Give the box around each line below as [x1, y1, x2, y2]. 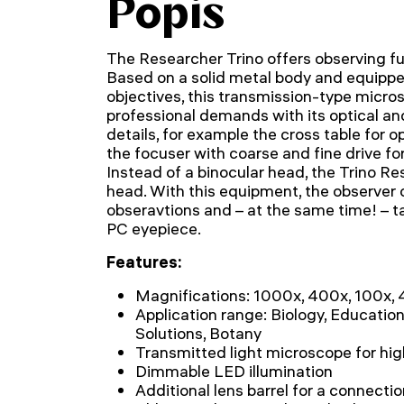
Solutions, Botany [135, 323, 262, 344]
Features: [106, 252, 182, 272]
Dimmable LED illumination [135, 361, 333, 381]
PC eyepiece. [106, 218, 201, 239]
